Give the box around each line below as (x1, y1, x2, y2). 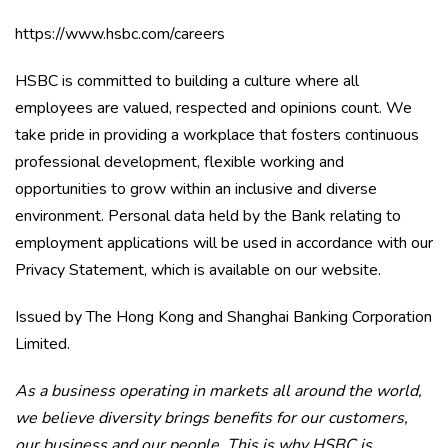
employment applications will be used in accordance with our (15, 232, 433, 254)
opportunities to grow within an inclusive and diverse (15, 178, 377, 200)
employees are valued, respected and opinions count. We (15, 97, 412, 119)
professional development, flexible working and (15, 151, 344, 173)
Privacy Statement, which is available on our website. (15, 259, 381, 281)
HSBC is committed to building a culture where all (15, 70, 359, 92)
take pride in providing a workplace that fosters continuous (15, 124, 419, 146)
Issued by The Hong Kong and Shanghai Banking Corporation (15, 306, 432, 328)
